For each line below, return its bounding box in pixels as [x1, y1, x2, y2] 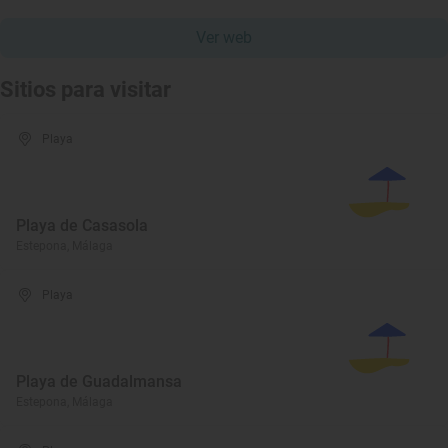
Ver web [196, 28, 252, 47]
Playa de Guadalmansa [16, 372, 182, 391]
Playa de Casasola [16, 216, 148, 235]
